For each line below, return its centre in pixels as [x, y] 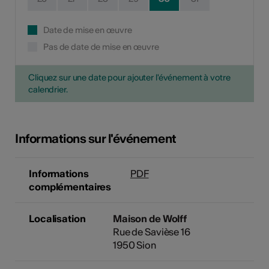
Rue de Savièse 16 [151, 231]
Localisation [57, 218]
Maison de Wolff [150, 218]
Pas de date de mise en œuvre [101, 47]
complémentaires [70, 186]
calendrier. [48, 89]
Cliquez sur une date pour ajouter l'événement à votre [129, 77]
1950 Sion [134, 245]
